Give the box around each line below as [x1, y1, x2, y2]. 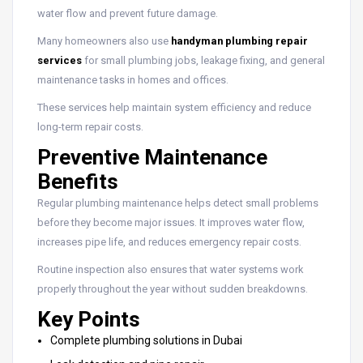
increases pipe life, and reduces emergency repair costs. [37, 235, 301, 248]
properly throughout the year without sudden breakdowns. [37, 282, 308, 295]
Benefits [37, 169, 118, 194]
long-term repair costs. [37, 120, 143, 133]
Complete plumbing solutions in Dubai [50, 333, 242, 347]
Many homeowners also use [37, 34, 171, 47]
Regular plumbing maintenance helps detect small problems [37, 196, 318, 209]
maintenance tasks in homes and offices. [37, 73, 228, 86]
